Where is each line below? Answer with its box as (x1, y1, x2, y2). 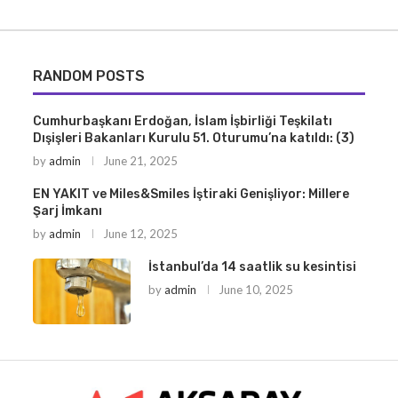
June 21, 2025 (102, 154, 178, 169)
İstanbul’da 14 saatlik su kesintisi (147, 259, 356, 275)
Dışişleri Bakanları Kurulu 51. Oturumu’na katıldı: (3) (32, 131, 354, 147)
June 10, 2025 (218, 283, 293, 298)
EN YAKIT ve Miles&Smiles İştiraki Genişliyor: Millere (32, 187, 349, 203)
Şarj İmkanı (32, 203, 102, 219)
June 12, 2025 (102, 227, 178, 242)
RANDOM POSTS (32, 68, 145, 85)
